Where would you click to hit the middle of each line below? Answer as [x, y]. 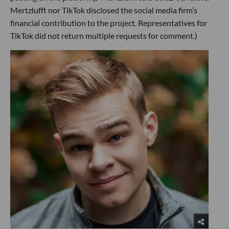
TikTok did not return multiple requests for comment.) [104, 36]
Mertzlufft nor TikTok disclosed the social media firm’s [104, 10]
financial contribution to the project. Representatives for [109, 23]
